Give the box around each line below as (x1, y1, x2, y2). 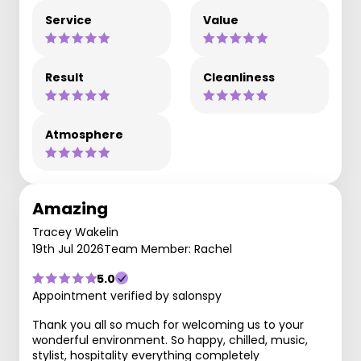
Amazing (32, 197, 108, 220)
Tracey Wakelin (32, 223, 118, 240)
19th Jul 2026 (32, 240, 104, 257)
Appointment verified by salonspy (32, 287, 222, 304)
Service (45, 11, 92, 28)
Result (45, 68, 84, 85)
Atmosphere (45, 126, 123, 143)
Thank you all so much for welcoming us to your (32, 316, 304, 333)
